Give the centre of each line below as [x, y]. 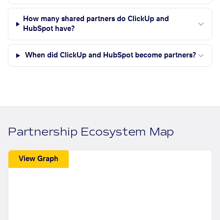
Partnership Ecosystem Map [91, 132]
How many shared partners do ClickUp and [96, 19]
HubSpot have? [49, 29]
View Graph [39, 159]
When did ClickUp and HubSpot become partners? [111, 56]
